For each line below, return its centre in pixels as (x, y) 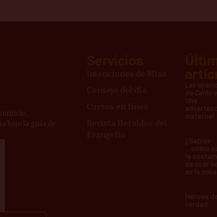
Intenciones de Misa (126, 73)
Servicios (115, 61)
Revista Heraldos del (127, 123)
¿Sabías (198, 141)
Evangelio (106, 134)
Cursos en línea (117, 106)
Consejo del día (116, 90)
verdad (197, 204)
